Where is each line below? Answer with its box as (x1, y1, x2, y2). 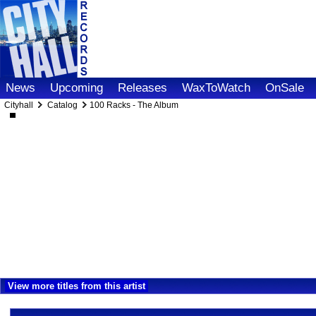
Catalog (47, 100, 78, 110)
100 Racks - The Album (90, 100, 178, 110)
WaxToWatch (182, 81, 250, 95)
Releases (118, 81, 167, 95)
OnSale (265, 81, 304, 95)
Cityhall (4, 100, 35, 110)
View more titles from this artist (8, 281, 145, 291)
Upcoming (50, 81, 103, 95)
